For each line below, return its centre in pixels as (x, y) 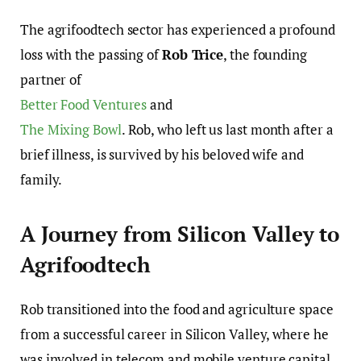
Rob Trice (193, 54)
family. (41, 179)
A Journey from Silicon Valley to (180, 234)
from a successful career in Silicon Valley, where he (174, 334)
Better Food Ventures (84, 104)
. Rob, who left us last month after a (227, 129)
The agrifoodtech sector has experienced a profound (178, 29)
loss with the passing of (91, 54)
